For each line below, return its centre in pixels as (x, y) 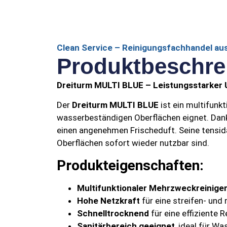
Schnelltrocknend (113, 213)
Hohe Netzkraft (108, 200)
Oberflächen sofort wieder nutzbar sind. (133, 143)
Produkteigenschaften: (130, 165)
